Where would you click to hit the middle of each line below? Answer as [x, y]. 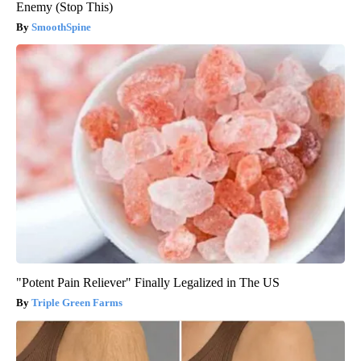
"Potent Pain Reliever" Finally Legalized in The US [148, 282]
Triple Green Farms [77, 302]
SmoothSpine [61, 27]
